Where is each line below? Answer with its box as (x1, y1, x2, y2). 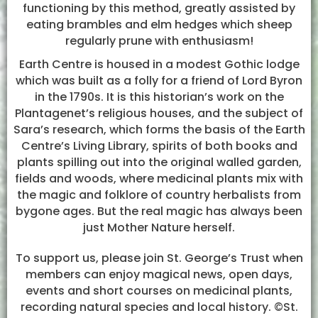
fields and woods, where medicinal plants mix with (15, 170, 303, 187)
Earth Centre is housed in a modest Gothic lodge (18, 56, 300, 72)
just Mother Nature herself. (83, 219, 235, 236)
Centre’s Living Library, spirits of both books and (21, 138, 297, 154)
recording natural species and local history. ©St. (20, 299, 298, 315)
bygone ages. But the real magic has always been (16, 203, 302, 219)
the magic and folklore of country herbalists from (17, 187, 301, 203)
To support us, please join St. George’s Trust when (15, 250, 303, 266)
